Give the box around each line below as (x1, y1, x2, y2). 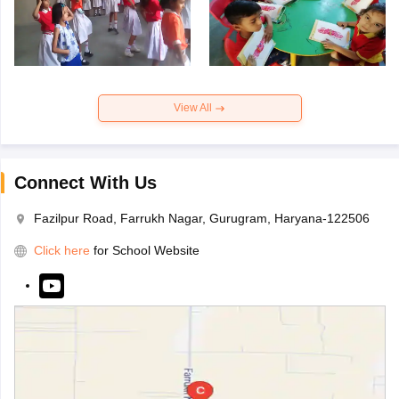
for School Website (93, 243, 199, 258)
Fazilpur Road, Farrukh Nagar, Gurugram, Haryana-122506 (33, 211, 370, 226)
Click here (33, 243, 90, 258)
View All (174, 102, 215, 115)
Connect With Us (13, 173, 157, 193)
